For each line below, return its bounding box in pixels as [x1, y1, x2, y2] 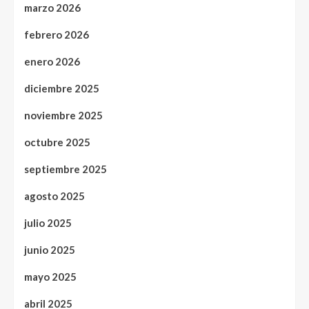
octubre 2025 [24, 135, 90, 148]
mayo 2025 [24, 270, 77, 283]
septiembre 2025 [24, 162, 107, 175]
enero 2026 [24, 54, 80, 68]
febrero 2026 [24, 28, 89, 41]
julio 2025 [24, 216, 72, 229]
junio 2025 [24, 243, 75, 256]
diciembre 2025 [24, 81, 99, 94]
